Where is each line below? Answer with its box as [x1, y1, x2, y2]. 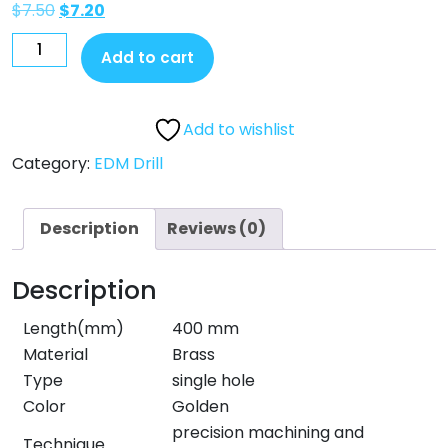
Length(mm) [23, 317, 124, 341]
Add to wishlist [183, 118, 295, 142]
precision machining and [172, 421, 364, 445]
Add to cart [101, 47, 195, 69]
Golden [172, 395, 229, 419]
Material [23, 343, 88, 367]
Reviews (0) [167, 217, 266, 241]
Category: [12, 152, 94, 176]
